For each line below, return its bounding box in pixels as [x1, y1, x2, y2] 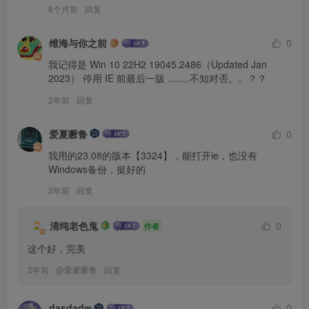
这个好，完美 [28, 241, 86, 256]
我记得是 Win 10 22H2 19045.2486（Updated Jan [48, 57, 267, 72]
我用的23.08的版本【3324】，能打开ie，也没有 [48, 148, 257, 162]
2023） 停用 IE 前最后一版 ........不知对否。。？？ [48, 71, 267, 86]
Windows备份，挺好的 [48, 161, 146, 176]
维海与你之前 [49, 36, 107, 50]
